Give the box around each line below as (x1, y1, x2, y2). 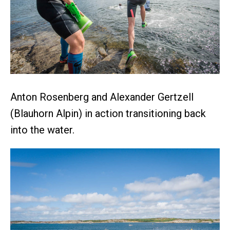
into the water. (10, 124, 74, 137)
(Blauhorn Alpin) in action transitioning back (10, 107, 206, 120)
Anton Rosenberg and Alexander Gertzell (10, 91, 194, 104)
